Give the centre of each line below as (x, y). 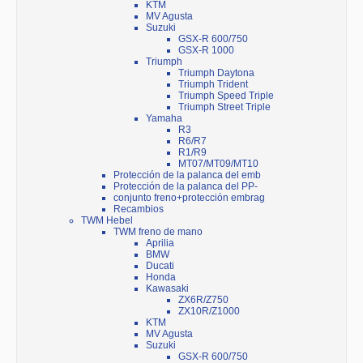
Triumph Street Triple (224, 107)
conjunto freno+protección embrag (189, 198)
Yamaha (164, 119)
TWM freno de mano (158, 232)
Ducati (160, 266)
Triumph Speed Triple (226, 96)
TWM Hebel (107, 221)
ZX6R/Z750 (203, 300)
